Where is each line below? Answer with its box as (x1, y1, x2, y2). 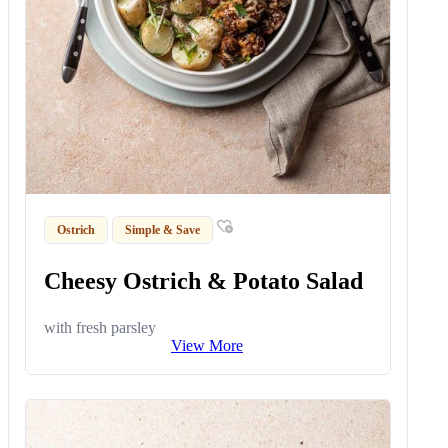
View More (171, 337, 243, 355)
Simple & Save (125, 222, 201, 237)
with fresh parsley (44, 319, 157, 337)
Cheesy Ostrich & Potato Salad (44, 268, 364, 295)
